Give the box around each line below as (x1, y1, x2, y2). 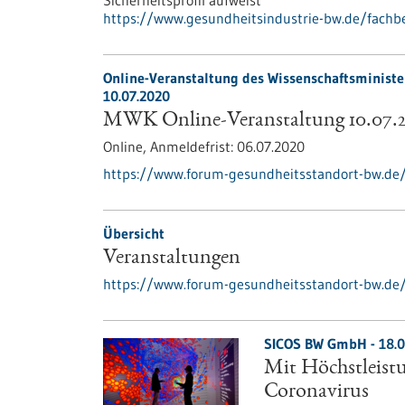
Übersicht (103, 224, 165, 242)
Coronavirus (263, 381, 369, 403)
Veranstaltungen (103, 248, 240, 269)
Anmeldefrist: (150, 137, 237, 155)
